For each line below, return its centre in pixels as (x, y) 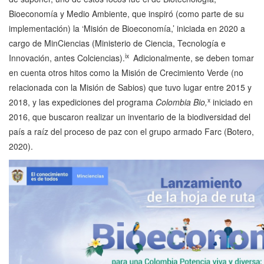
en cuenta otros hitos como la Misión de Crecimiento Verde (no (126, 73)
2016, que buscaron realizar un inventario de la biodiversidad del (130, 117)
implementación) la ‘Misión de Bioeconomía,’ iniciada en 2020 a (127, 29)
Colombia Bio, (181, 102)
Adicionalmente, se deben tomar (192, 58)
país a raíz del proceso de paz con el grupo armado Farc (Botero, (131, 132)
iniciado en (232, 102)
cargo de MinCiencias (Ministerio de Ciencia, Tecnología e (117, 43)
